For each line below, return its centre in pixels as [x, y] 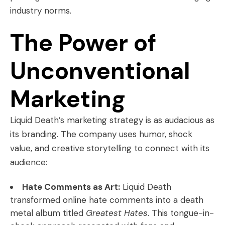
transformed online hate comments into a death [107, 200]
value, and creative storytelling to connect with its [110, 148]
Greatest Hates [117, 213]
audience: [29, 162]
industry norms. [41, 11]
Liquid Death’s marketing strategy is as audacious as [112, 120]
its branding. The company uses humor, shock [101, 134]
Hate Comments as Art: [71, 187]
